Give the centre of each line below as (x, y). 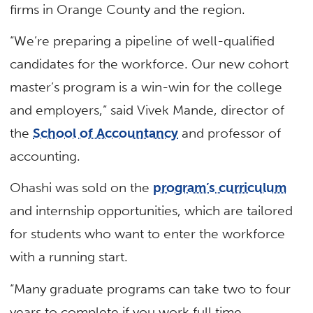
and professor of (230, 133)
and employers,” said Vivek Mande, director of (147, 110)
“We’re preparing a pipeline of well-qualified (143, 41)
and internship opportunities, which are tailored (152, 211)
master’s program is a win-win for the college (146, 87)
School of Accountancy (106, 133)
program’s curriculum (220, 188)
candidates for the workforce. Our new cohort (150, 64)
